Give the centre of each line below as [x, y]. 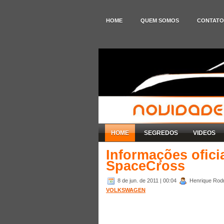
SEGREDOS [161, 133]
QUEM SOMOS [160, 20]
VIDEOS [204, 133]
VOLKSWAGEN [126, 190]
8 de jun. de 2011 [139, 180]
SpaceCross [145, 166]
